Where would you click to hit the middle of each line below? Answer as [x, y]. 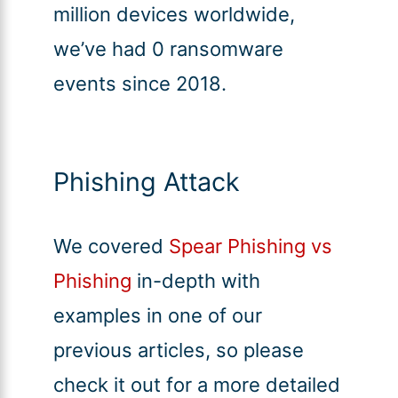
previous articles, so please [178, 350]
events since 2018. [139, 84]
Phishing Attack [146, 182]
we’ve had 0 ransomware [168, 49]
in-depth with [195, 281]
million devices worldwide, [174, 15]
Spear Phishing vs [250, 247]
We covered [111, 247]
